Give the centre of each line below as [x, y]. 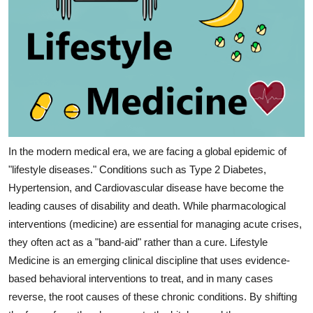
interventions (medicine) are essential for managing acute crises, [155, 224]
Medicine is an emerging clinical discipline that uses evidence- [149, 261]
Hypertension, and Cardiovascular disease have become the [146, 188]
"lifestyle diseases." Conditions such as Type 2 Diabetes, [137, 170]
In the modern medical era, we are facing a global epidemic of [147, 152]
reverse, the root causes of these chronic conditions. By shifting [153, 297]
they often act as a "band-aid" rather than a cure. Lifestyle [138, 242]
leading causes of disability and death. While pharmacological [147, 206]
